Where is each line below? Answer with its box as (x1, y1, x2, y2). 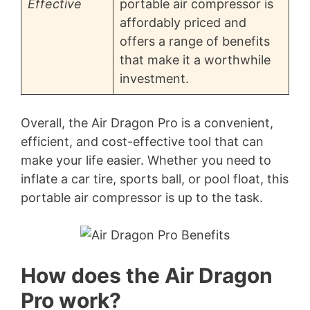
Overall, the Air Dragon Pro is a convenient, (21, 116, 273, 130)
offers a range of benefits (120, 34, 270, 48)
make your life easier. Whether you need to (21, 153, 271, 167)
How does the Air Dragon (21, 263, 273, 288)
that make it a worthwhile (120, 53, 271, 67)
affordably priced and (120, 15, 246, 30)
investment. (120, 71, 189, 86)
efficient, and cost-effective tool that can (21, 134, 264, 149)
